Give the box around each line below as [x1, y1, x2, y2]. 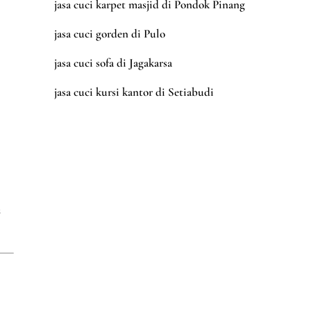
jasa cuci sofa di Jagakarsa [53, 56, 172, 71]
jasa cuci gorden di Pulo [53, 26, 165, 42]
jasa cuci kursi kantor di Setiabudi [53, 85, 214, 100]
